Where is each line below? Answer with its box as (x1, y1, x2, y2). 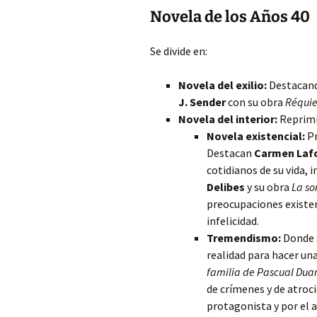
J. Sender (178, 95, 226, 109)
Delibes (207, 180, 245, 194)
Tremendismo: (207, 231, 281, 245)
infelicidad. (207, 214, 259, 228)
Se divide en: (150, 44, 207, 58)
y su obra (245, 180, 292, 194)
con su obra (226, 95, 285, 109)
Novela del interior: (178, 112, 277, 126)
